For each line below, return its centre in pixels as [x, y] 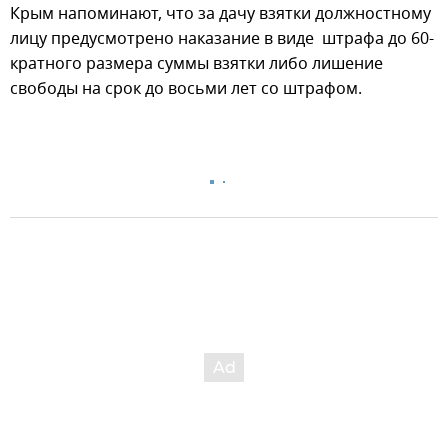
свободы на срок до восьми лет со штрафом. [186, 89]
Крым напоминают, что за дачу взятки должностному [220, 14]
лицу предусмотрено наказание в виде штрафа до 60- [222, 39]
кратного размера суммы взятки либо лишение [196, 64]
